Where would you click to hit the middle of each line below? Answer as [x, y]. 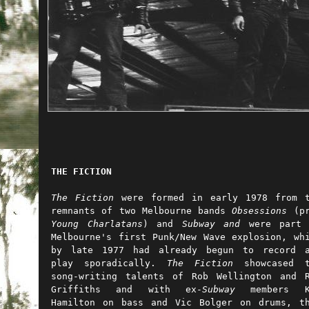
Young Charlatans [97, 224]
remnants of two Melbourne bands [142, 211]
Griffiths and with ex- [127, 289]
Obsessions [260, 211]
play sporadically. [109, 263]
